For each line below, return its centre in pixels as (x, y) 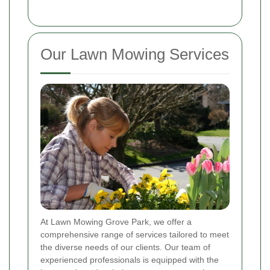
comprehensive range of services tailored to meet (135, 235)
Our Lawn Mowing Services (135, 55)
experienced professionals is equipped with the (130, 260)
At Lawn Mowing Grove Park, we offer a (116, 222)
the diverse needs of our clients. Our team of (125, 247)
